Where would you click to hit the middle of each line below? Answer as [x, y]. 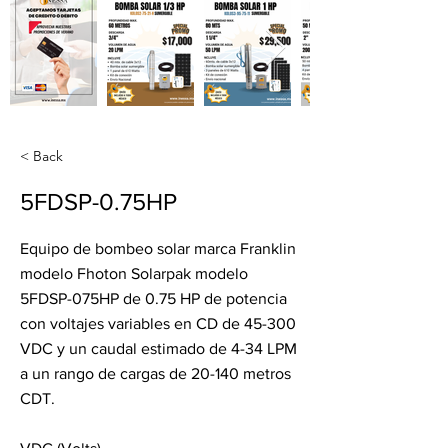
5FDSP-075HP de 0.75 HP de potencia [153, 298]
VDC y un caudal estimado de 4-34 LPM [158, 348]
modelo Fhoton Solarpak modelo [134, 273]
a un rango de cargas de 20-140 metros [155, 373]
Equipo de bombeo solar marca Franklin [158, 248]
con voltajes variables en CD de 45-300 [158, 323]
